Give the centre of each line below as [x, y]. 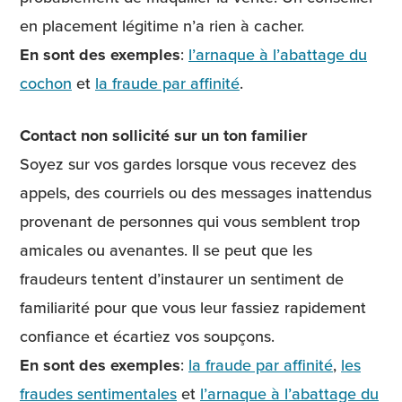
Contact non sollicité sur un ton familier [163, 135]
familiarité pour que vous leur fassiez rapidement [193, 307]
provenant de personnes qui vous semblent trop [190, 221]
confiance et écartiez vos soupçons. [147, 336]
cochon [46, 83]
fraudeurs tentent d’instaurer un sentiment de [182, 278]
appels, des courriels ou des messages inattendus [196, 192]
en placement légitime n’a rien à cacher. [162, 26]
